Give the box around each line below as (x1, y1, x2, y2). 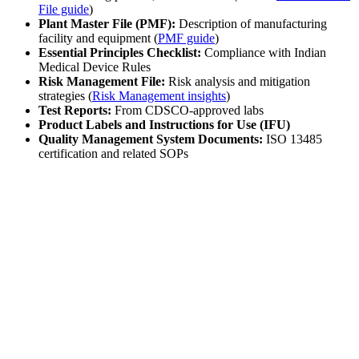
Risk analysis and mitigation (165, 75, 310, 89)
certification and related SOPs (38, 147, 188, 161)
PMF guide (158, 31, 215, 46)
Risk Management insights (92, 89, 226, 103)
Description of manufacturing (175, 17, 327, 31)
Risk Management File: (38, 75, 165, 89)
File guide (38, 2, 89, 17)
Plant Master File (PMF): (38, 17, 175, 31)
